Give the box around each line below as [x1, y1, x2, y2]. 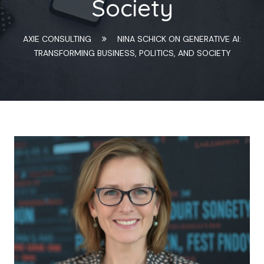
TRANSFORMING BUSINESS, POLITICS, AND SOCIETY [33, 48, 231, 58]
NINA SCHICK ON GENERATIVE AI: [117, 34, 241, 44]
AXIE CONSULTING [23, 34, 92, 44]
